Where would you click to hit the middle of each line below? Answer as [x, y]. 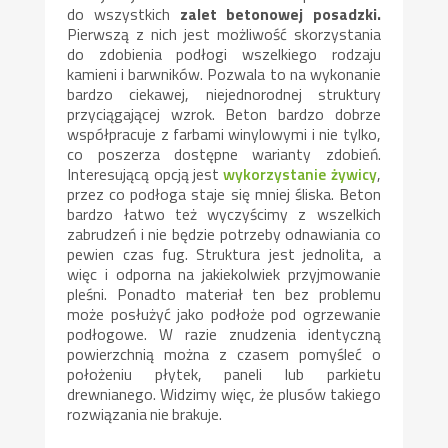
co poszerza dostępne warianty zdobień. [224, 153]
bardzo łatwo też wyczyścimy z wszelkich [224, 213]
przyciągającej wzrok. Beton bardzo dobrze [224, 113]
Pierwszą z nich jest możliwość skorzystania [224, 33]
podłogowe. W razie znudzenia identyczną [224, 333]
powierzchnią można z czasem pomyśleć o [224, 353]
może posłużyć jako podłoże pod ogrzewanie [224, 313]
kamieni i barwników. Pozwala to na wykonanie [224, 73]
